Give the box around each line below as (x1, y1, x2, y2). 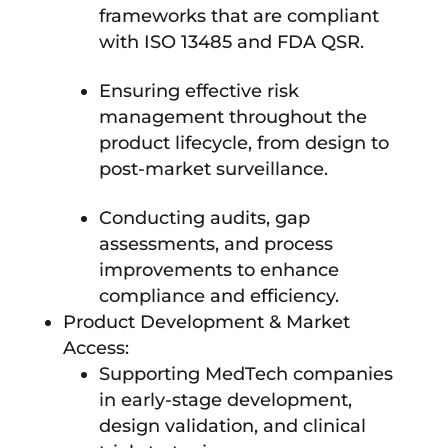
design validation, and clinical (98, 414, 366, 437)
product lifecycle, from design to (98, 131, 389, 154)
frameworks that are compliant (98, 4, 379, 27)
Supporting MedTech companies (98, 362, 393, 385)
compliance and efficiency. (98, 284, 339, 307)
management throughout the (98, 105, 367, 128)
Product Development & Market (62, 310, 350, 333)
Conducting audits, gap (98, 206, 310, 229)
